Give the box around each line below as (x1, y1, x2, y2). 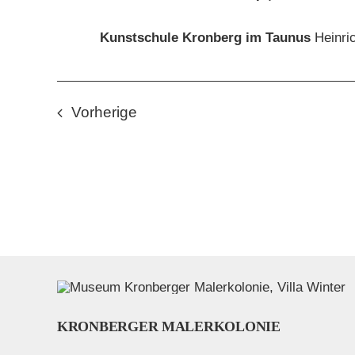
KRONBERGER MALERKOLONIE (57, 319, 281, 335)
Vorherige (71, 104, 138, 121)
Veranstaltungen (136, 103, 249, 120)
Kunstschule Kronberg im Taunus (100, 30, 315, 46)
